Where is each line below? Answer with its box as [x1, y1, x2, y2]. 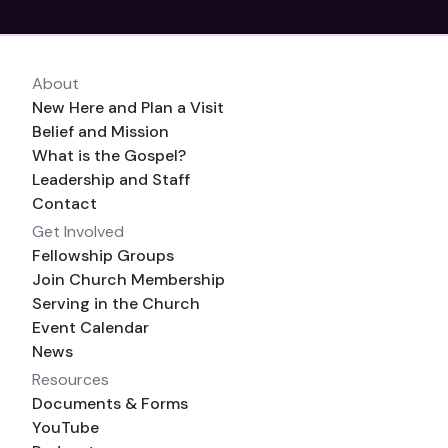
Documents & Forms [32, 392, 188, 414]
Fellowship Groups [32, 244, 174, 266]
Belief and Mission [32, 120, 169, 142]
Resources [32, 368, 109, 390]
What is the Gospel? [32, 144, 186, 166]
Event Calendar [32, 316, 149, 338]
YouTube [32, 416, 99, 438]
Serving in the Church [32, 292, 200, 314]
